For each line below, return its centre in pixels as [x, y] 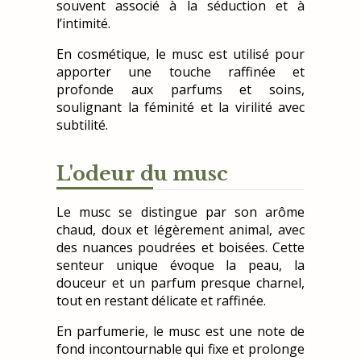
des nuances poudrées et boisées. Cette [180, 248]
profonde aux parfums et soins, [180, 90]
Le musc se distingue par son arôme [180, 212]
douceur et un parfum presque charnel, [180, 283]
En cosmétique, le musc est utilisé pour [180, 54]
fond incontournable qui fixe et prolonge [180, 349]
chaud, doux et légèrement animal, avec [180, 230]
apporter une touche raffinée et [180, 72]
